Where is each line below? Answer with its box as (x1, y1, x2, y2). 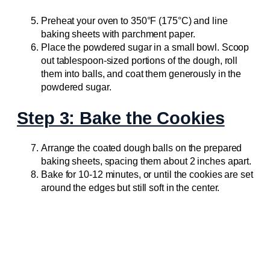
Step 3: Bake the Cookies (17, 108, 225, 128)
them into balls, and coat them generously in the (41, 68, 242, 79)
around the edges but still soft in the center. (41, 183, 220, 193)
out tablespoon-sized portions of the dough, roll (41, 55, 238, 66)
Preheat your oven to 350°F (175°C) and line (41, 15, 228, 26)
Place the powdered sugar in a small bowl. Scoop (41, 42, 250, 52)
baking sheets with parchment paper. (41, 28, 195, 39)
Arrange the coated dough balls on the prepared (41, 143, 242, 154)
